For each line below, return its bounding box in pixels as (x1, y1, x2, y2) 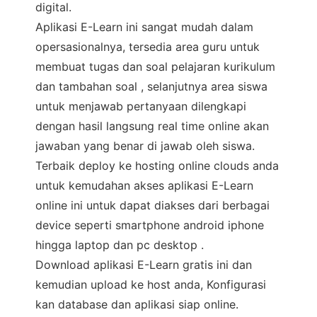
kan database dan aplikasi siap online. (35, 297, 238, 311)
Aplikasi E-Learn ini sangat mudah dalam (35, 20, 253, 34)
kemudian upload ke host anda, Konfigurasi (35, 277, 266, 292)
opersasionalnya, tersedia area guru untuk (35, 40, 260, 54)
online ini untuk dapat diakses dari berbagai (35, 198, 270, 212)
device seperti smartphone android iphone (35, 218, 264, 232)
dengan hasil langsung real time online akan (35, 119, 269, 133)
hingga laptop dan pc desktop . (35, 238, 204, 252)
